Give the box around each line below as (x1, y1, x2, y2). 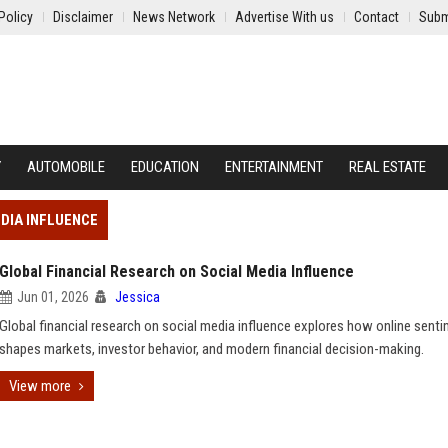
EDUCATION (131, 158, 199, 176)
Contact (354, 9, 399, 25)
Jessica (115, 289, 160, 305)
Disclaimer (53, 9, 113, 25)
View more (9, 377, 71, 395)
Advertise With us (235, 9, 334, 25)
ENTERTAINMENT (225, 158, 323, 176)
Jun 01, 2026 (17, 289, 89, 305)
